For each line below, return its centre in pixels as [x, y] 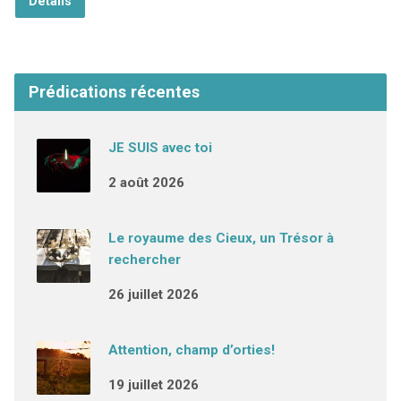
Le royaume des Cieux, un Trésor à [221, 238]
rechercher [144, 260]
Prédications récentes [114, 92]
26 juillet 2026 [153, 294]
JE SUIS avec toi [160, 148]
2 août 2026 [146, 183]
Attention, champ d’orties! [191, 350]
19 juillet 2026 [153, 385]
